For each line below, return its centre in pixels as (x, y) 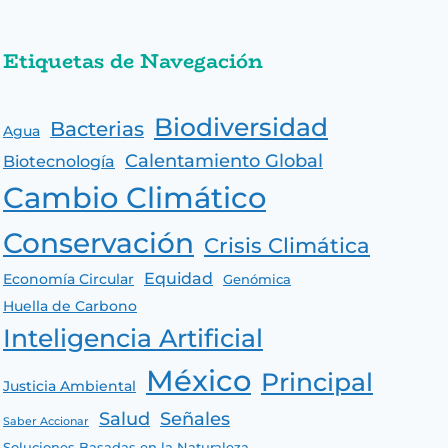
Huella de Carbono (70, 306)
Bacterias (97, 129)
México (198, 380)
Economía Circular (68, 279)
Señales (195, 418)
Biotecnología (59, 161)
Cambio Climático (134, 197)
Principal (317, 382)
